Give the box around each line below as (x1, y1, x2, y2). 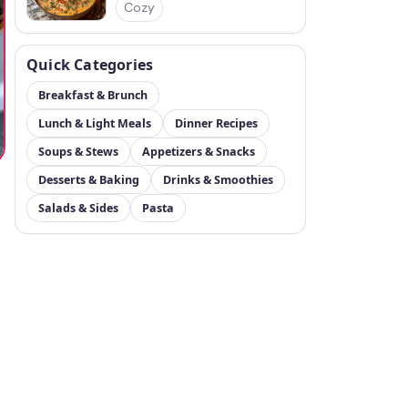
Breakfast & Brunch (38, 87, 148, 103)
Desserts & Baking (38, 172, 139, 188)
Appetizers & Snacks (142, 144, 255, 159)
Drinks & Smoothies (163, 172, 273, 188)
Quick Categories (26, 55, 154, 75)
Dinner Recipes (175, 116, 258, 131)
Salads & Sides (38, 200, 118, 216)
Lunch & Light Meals (38, 116, 151, 131)
